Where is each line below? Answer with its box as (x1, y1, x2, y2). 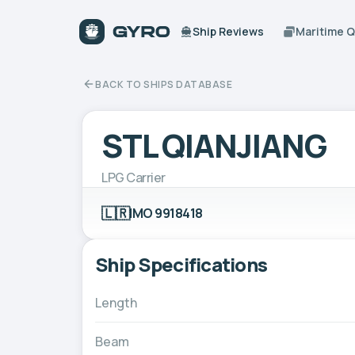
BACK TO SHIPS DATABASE (95, 77, 232, 91)
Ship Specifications (95, 250, 268, 277)
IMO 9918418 (129, 204, 203, 222)
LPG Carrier (101, 168, 166, 186)
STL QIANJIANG (101, 123, 326, 167)
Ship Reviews (193, 24, 265, 39)
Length (95, 293, 137, 311)
